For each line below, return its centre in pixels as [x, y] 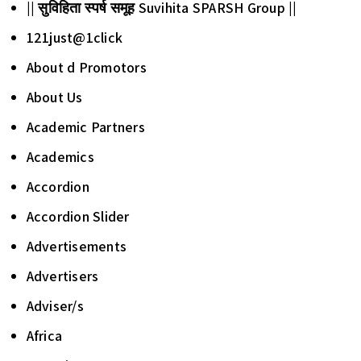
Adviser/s [55, 306]
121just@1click [74, 37]
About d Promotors [86, 67]
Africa [44, 336]
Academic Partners [85, 127]
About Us [54, 97]
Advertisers [62, 276]
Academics [60, 157]
